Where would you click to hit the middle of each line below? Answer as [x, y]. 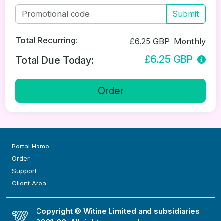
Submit [186, 14]
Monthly [190, 42]
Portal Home [31, 146]
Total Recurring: [46, 41]
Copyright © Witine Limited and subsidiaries [118, 211]
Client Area [29, 183]
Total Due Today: [55, 60]
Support [24, 171]
